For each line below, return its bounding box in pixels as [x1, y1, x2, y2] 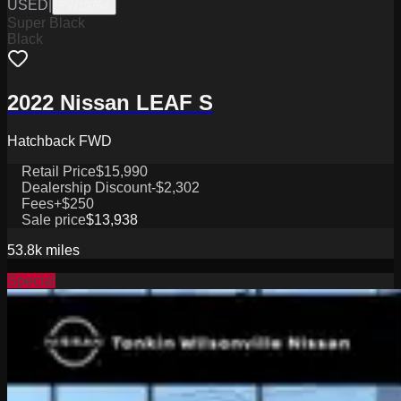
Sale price [21, 212, 86, 228]
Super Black [7, 15, 85, 31]
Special [7, 273, 55, 289]
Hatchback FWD [7, 133, 112, 149]
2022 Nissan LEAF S [7, 90, 213, 115]
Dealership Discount [21, 180, 151, 196]
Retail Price [21, 164, 96, 180]
